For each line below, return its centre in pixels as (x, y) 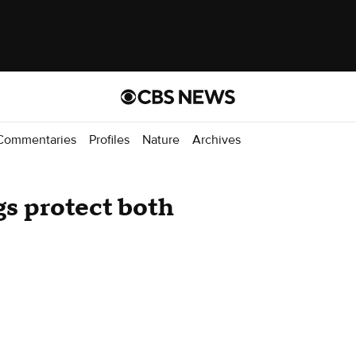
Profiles (109, 139)
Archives (217, 139)
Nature (161, 139)
